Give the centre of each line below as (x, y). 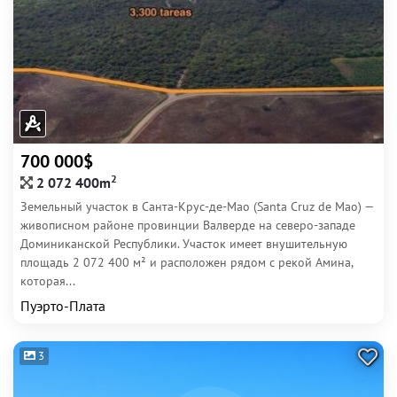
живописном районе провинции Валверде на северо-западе (188, 225)
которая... (48, 281)
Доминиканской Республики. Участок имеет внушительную (184, 244)
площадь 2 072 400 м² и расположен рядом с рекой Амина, (187, 262)
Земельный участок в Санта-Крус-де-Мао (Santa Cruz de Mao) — (197, 206)
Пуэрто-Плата (63, 306)
